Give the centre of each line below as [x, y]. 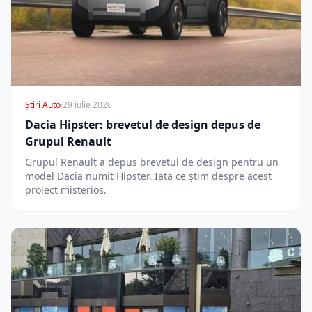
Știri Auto [43, 105]
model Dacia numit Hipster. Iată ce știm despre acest [148, 176]
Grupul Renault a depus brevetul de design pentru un [152, 162]
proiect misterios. [66, 190]
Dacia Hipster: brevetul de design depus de [143, 125]
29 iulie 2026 [87, 105]
